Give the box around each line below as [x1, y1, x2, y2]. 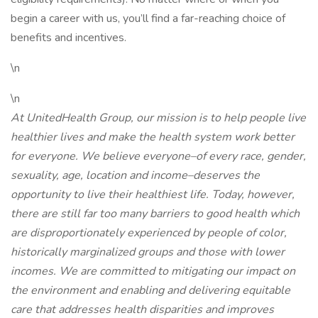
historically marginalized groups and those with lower [11, 244, 285, 260]
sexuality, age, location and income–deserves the [11, 168, 260, 183]
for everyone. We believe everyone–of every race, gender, [11, 148, 306, 164]
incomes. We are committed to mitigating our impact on [11, 263, 295, 279]
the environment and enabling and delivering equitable [11, 283, 290, 298]
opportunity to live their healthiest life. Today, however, [11, 187, 295, 202]
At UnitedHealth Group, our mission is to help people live [11, 110, 306, 126]
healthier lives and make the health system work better [11, 129, 295, 145]
